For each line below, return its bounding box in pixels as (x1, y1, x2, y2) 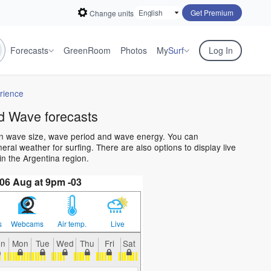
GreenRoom (64, 44, 111, 56)
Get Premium (191, 7, 233, 18)
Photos (120, 44, 147, 56)
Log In (208, 44, 233, 56)
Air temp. (57, 218, 87, 229)
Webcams (10, 218, 44, 229)
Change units (90, 7, 134, 18)
